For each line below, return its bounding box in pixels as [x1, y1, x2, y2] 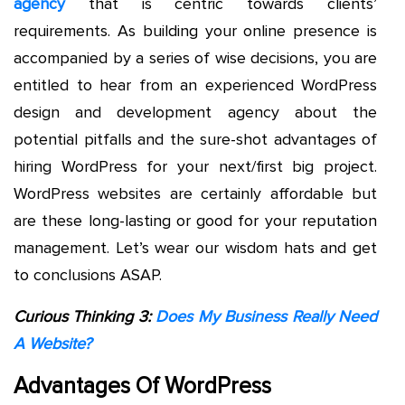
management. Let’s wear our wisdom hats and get [14, 237, 377, 258]
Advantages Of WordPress [14, 372, 271, 400]
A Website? [14, 333, 96, 353]
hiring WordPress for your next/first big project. [14, 155, 377, 176]
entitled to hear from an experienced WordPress [14, 74, 377, 95]
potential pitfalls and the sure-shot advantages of [14, 128, 377, 149]
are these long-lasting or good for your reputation [14, 210, 377, 231]
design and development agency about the [14, 101, 377, 122]
